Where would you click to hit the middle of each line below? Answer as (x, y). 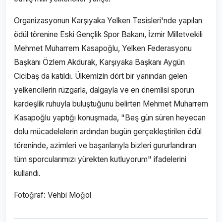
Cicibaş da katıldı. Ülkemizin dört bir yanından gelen (101, 76)
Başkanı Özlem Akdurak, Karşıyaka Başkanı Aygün (99, 62)
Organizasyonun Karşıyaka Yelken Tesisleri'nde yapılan (108, 21)
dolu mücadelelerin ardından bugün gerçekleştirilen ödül (108, 132)
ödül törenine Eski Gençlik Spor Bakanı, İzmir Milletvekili (108, 34)
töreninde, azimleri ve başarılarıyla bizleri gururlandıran (105, 145)
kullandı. (27, 173)
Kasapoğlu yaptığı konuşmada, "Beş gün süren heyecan (110, 118)
